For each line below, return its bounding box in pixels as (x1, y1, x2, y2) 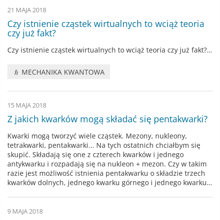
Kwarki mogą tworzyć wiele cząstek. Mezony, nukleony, (7, 131, 187, 141)
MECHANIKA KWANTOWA (20, 67, 105, 77)
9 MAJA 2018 (7, 207, 43, 216)
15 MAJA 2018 (7, 101, 46, 110)
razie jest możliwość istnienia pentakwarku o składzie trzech (7, 168, 205, 178)
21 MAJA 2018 (7, 6, 46, 15)
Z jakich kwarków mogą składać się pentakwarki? (7, 113, 208, 125)
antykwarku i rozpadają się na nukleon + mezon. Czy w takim (7, 159, 207, 169)
